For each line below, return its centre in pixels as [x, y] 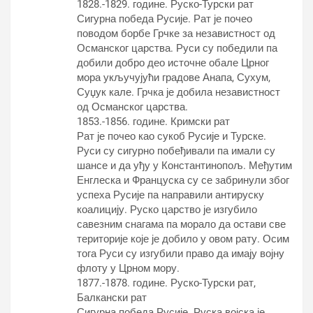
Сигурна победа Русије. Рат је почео [165, 19]
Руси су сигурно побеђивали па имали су [176, 151]
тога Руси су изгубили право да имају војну [181, 254]
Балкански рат [112, 298]
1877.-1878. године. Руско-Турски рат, [166, 283]
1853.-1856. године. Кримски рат [153, 122]
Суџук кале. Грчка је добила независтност [179, 92]
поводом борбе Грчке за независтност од [176, 34]
